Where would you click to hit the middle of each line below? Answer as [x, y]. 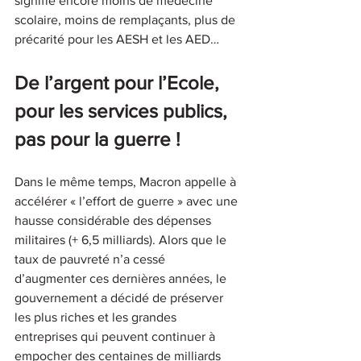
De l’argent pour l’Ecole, [119, 82]
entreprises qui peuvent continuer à [116, 336]
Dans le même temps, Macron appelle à [127, 181]
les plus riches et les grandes [97, 317]
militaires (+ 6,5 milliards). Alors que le [122, 239]
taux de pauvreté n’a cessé [91, 259]
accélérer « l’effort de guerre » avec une [128, 201]
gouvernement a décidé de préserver [120, 297]
